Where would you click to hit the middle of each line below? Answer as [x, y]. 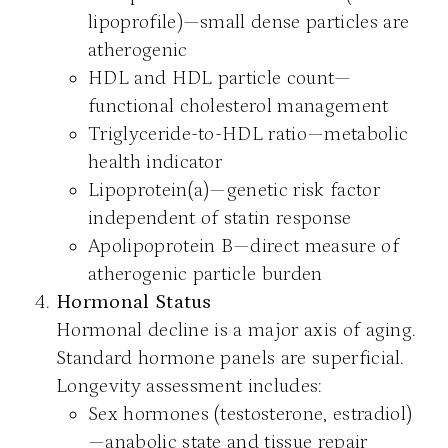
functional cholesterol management [238, 105]
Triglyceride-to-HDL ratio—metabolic [248, 133]
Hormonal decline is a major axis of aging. [236, 329]
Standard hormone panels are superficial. [230, 357]
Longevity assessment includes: [189, 385]
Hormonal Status [134, 301]
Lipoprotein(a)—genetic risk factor [234, 189]
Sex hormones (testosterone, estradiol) [250, 413]
